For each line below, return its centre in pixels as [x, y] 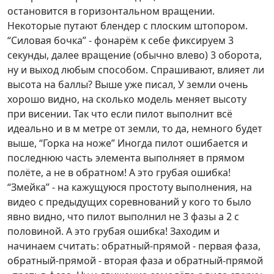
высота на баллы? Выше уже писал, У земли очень [128, 85]
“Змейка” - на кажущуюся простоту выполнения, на [130, 187]
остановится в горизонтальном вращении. [111, 11]
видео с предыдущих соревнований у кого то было [129, 202]
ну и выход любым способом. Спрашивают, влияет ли [136, 70]
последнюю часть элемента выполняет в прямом [126, 158]
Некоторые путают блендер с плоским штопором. [128, 26]
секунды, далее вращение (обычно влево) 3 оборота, [135, 55]
